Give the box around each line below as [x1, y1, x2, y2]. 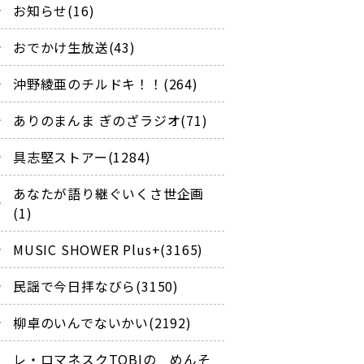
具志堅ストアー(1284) [13, 146, 151, 167]
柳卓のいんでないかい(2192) [13, 312, 192, 332]
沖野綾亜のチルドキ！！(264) [13, 73, 198, 93]
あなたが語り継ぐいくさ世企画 [13, 183, 205, 203]
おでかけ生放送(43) [13, 37, 136, 57]
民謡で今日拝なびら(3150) [13, 275, 180, 296]
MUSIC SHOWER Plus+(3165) [13, 239, 204, 259]
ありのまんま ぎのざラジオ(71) [13, 110, 208, 130]
